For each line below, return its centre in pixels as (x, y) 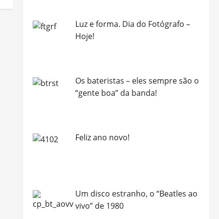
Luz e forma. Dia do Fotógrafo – (132, 24)
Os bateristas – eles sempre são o (137, 80)
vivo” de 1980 (99, 206)
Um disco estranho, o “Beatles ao (136, 194)
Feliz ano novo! (102, 137)
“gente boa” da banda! (116, 93)
